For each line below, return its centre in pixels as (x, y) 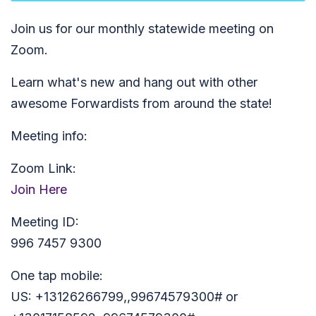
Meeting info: (49, 136)
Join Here (39, 189)
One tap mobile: (57, 275)
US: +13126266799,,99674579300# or (124, 297)
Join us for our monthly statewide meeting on (142, 29)
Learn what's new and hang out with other (134, 82)
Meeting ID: (45, 222)
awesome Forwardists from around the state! (141, 103)
